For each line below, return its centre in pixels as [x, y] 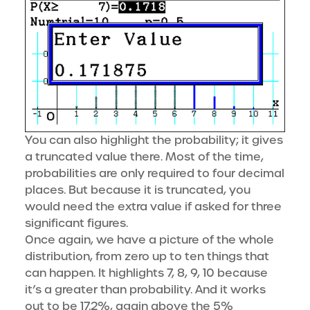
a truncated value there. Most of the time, [144, 156]
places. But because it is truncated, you [138, 190]
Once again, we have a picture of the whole [149, 239]
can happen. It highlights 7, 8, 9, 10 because [146, 273]
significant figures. [76, 223]
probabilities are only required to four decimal [155, 173]
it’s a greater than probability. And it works [145, 289]
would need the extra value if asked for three [153, 206]
